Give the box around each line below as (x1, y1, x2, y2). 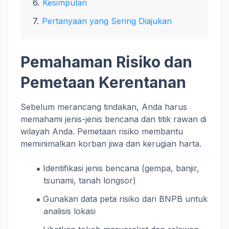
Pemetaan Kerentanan (20, 73, 186, 91)
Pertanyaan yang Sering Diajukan (42, 16, 172, 26)
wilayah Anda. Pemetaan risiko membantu (20, 126, 183, 136)
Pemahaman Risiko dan (20, 53, 192, 71)
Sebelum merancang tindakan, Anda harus (20, 102, 187, 112)
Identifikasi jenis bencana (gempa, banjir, (43, 163, 200, 173)
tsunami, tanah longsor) (43, 175, 136, 186)
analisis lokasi (43, 206, 96, 216)
